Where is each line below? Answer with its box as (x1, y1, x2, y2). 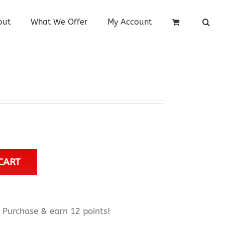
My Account (107, 17, 152, 27)
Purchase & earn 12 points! (3, 205, 110, 216)
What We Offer (31, 17, 87, 27)
